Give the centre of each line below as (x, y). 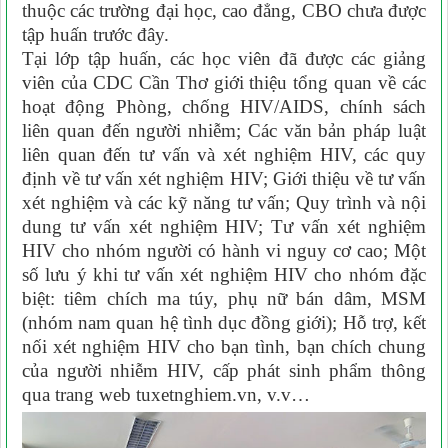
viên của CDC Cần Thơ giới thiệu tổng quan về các (224, 82)
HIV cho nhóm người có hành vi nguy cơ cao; (208, 250)
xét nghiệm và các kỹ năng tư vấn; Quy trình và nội (224, 202)
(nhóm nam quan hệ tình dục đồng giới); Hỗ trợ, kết (224, 322)
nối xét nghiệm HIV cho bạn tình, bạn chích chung (224, 346)
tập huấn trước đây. (95, 34)
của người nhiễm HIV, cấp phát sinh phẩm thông (224, 370)
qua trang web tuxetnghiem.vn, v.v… (166, 394)
